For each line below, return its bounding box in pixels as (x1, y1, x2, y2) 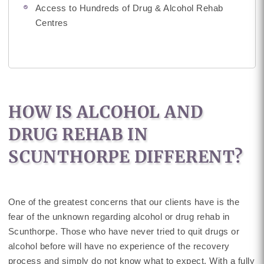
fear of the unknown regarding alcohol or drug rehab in (8, 212, 230, 222)
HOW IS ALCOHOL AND (8, 101, 203, 123)
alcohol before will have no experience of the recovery (8, 241, 230, 251)
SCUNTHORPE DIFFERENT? (8, 146, 243, 167)
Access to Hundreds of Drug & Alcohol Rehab (35, 3, 223, 13)
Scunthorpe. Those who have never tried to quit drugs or (8, 226, 240, 236)
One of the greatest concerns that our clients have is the (8, 197, 240, 207)
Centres (35, 18, 68, 28)
